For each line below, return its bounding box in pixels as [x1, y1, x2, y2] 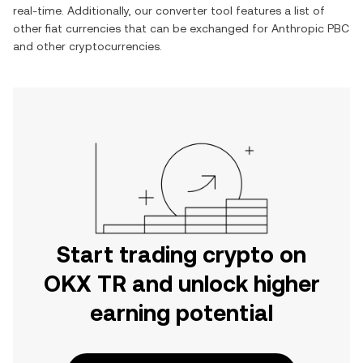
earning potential [90, 300, 273, 326]
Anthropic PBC [271, 22, 349, 35]
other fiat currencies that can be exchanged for [13, 22, 271, 35]
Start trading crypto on [57, 241, 306, 267]
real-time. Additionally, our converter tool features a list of [13, 4, 325, 17]
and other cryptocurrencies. [13, 40, 162, 53]
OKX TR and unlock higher [43, 271, 320, 297]
